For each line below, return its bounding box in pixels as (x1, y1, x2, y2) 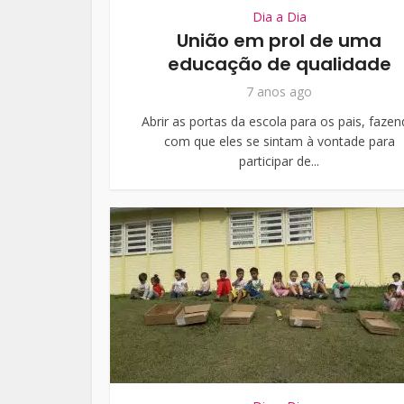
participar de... (239, 152, 319, 170)
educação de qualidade (167, 51, 391, 77)
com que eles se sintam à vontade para (163, 133, 395, 150)
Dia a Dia (252, 8, 307, 25)
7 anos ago (246, 83, 312, 100)
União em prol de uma (177, 28, 381, 53)
